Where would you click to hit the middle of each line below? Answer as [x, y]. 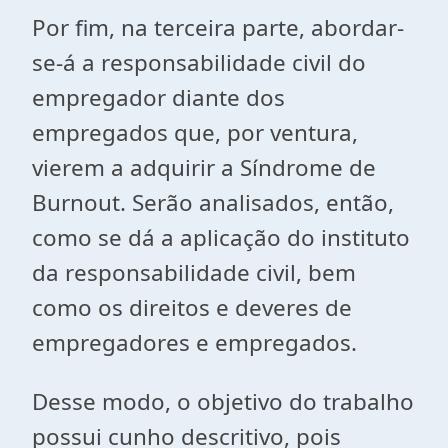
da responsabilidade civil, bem [194, 272]
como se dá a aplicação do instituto [221, 237]
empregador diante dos [158, 97]
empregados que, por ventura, [195, 132]
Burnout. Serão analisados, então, [213, 202]
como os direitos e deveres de [192, 307]
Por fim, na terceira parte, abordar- [218, 27]
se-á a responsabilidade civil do [199, 62]
